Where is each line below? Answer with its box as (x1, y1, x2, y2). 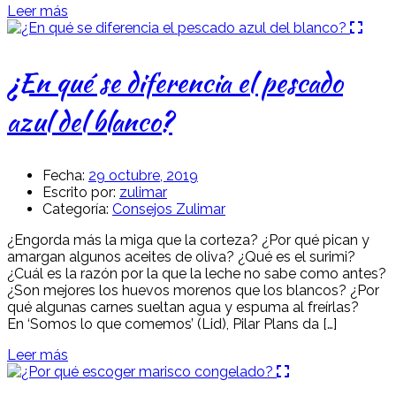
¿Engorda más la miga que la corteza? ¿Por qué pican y (7, 231, 369, 248)
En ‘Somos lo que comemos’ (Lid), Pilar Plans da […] (7, 315, 337, 332)
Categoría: (42, 200, 109, 217)
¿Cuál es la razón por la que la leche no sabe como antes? (7, 264, 386, 282)
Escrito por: (42, 183, 116, 201)
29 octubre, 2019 (88, 166, 198, 184)
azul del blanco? (7, 101, 172, 141)
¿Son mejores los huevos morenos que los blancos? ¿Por (7, 281, 379, 299)
